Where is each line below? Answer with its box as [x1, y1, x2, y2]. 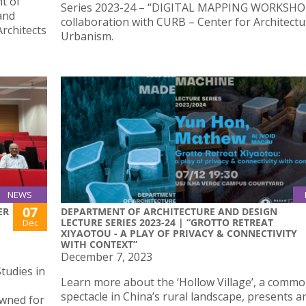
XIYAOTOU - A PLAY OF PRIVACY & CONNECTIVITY [61, 227, 297, 240]
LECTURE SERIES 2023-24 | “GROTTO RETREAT [61, 216, 273, 229]
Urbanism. [61, 28, 113, 44]
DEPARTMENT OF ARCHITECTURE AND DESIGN [61, 205, 277, 219]
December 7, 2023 [61, 249, 152, 265]
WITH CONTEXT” [61, 238, 137, 251]
